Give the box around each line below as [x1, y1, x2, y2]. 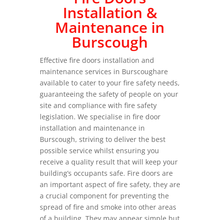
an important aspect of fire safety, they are [39, 180, 180, 189]
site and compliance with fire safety [39, 101, 157, 110]
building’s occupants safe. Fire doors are [39, 168, 173, 178]
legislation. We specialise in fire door [39, 112, 161, 121]
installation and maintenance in [39, 123, 145, 133]
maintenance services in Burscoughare [39, 67, 168, 76]
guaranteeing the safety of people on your [39, 89, 178, 99]
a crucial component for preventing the [39, 191, 169, 200]
